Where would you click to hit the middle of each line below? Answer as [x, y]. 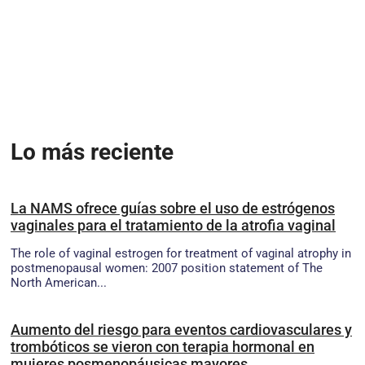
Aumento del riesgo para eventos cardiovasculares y [181, 329]
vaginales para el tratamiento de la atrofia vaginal [173, 225]
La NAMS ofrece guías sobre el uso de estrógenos [173, 208]
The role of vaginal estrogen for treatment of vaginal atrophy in [181, 253]
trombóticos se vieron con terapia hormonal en [163, 346]
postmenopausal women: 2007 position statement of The [167, 268]
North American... [59, 282]
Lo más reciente [92, 152]
